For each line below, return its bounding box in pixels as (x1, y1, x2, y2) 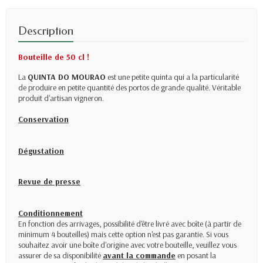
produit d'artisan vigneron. (18, 93, 104, 104)
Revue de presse (18, 176, 80, 187)
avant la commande (103, 250, 176, 261)
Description (18, 24, 73, 38)
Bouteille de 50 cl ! (18, 52, 89, 63)
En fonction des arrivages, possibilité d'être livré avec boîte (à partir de (18, 218, 241, 230)
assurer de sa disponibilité (18, 250, 103, 261)
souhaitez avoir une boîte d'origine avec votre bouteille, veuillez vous (18, 240, 237, 251)
